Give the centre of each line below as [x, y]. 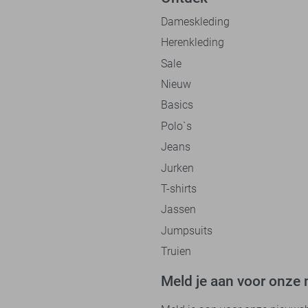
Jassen [178, 210]
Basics [177, 105]
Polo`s [176, 126]
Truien [176, 252]
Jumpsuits [187, 230]
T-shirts [179, 188]
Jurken [177, 168]
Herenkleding [192, 43]
